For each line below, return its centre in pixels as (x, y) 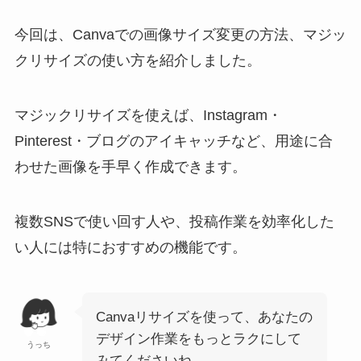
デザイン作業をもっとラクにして (198, 338)
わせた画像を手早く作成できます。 (130, 167)
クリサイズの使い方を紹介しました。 (137, 61)
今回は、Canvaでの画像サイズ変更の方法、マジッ (180, 35)
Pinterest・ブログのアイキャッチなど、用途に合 (173, 141)
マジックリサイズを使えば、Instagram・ (148, 116)
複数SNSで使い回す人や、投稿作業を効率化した (174, 222)
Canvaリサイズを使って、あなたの (204, 317)
